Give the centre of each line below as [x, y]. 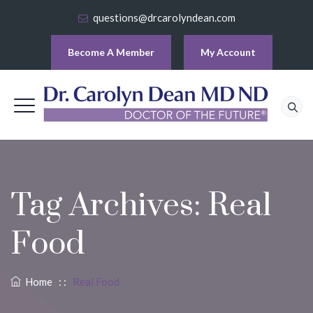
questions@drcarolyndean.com [164, 17]
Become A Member [111, 52]
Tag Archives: [109, 206]
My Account [228, 52]
